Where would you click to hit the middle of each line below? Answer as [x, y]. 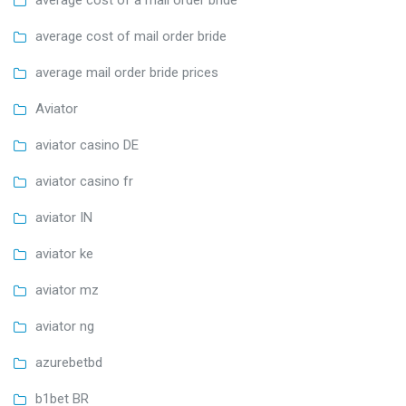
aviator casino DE [87, 145]
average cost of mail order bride [131, 37]
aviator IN [64, 218]
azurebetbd [69, 363]
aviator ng [65, 327]
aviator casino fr [84, 182]
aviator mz [67, 290]
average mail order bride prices [127, 73]
